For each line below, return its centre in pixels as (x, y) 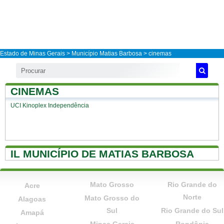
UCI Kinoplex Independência (50, 105)
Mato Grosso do (112, 198)
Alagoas (32, 199)
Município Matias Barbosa (107, 53)
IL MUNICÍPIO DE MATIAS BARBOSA (102, 154)
